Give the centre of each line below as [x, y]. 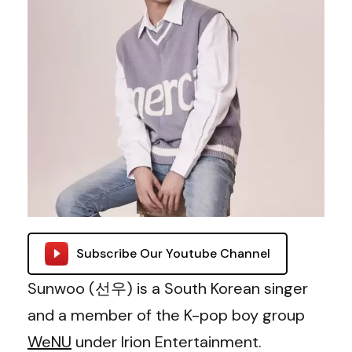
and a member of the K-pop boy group [166, 315]
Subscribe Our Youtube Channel [173, 253]
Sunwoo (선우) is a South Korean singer [168, 288]
